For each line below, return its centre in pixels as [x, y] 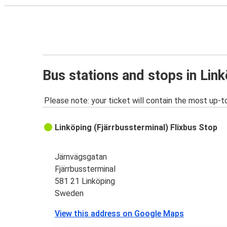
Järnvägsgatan [81, 157]
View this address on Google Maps [120, 214]
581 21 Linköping [85, 181]
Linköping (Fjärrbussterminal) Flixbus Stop [136, 128]
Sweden [69, 194]
